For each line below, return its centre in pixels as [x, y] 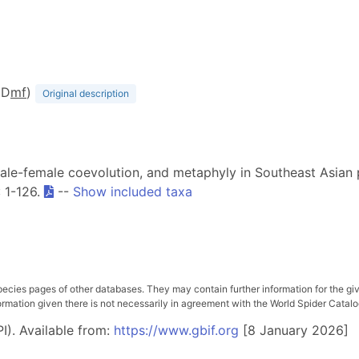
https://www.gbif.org [176, 330]
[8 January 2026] [294, 330]
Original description [86, 93]
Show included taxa [133, 192]
